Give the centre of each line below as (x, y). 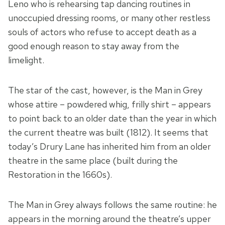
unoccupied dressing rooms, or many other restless (109, 18)
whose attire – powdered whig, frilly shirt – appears (109, 104)
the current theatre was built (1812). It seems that (108, 133)
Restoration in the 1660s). (60, 175)
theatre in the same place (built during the (93, 161)
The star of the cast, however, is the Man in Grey (105, 90)
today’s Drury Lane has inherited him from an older (109, 147)
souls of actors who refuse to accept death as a (102, 32)
